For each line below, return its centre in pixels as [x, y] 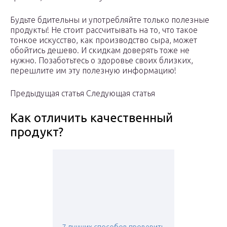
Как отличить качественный [91, 118]
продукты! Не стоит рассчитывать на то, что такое [104, 30]
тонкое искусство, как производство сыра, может [104, 40]
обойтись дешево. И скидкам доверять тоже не [100, 50]
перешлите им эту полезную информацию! [93, 71]
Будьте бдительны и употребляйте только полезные [110, 20]
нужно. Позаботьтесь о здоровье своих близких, [102, 61]
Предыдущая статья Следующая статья [83, 93]
